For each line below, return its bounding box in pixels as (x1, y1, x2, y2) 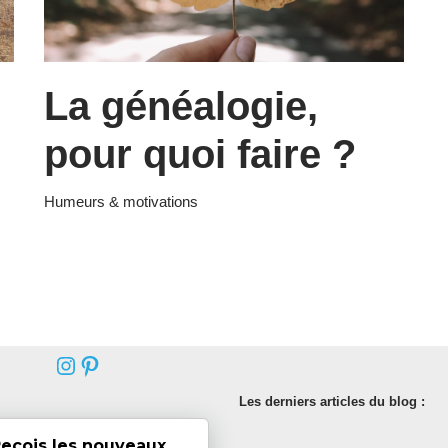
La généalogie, (44, 83, 318, 128)
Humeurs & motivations (44, 192, 198, 210)
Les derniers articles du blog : (239, 393, 425, 409)
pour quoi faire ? (44, 131, 356, 176)
